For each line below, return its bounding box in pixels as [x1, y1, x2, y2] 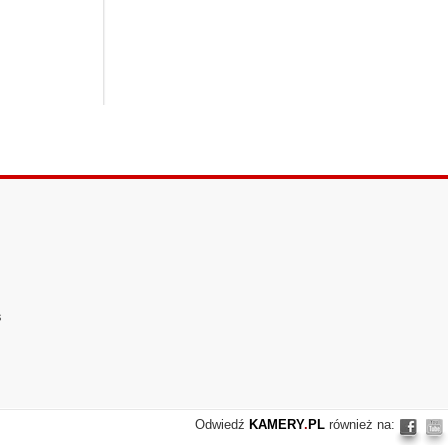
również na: [325, 417, 395, 432]
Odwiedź [195, 417, 249, 432]
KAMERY [249, 417, 304, 432]
